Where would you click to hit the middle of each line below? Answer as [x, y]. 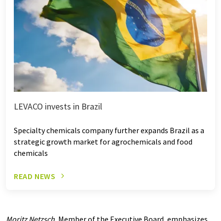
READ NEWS [35, 176]
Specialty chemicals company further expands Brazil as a [109, 130]
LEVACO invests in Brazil [58, 106]
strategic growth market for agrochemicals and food [103, 141]
